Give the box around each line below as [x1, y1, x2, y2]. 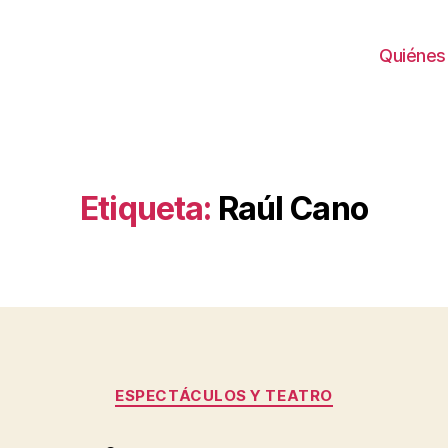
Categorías [223, 376, 312, 397]
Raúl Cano [217, 189, 368, 228]
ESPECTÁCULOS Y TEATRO [115, 386, 333, 405]
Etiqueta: [80, 189, 212, 228]
